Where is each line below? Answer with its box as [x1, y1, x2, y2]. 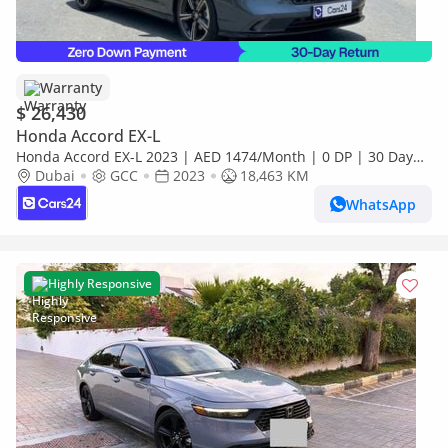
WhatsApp [346, 194, 416, 214]
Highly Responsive [48, 275, 152, 292]
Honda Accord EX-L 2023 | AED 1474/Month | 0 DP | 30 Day [16, 147, 413, 166]
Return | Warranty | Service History [16, 166, 255, 185]
